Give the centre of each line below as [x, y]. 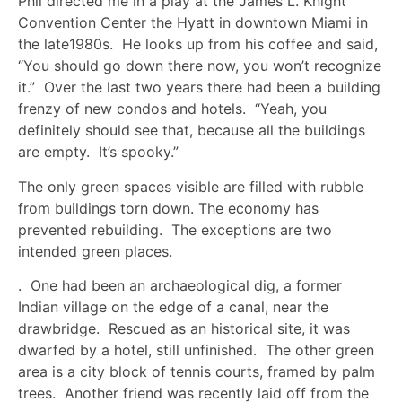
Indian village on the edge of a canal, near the [173, 307]
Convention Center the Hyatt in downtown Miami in [193, 23]
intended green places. [95, 251]
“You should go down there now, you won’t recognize [200, 66]
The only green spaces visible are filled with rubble [191, 186]
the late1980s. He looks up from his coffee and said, [198, 44]
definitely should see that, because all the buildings [192, 131]
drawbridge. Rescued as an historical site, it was [184, 329]
